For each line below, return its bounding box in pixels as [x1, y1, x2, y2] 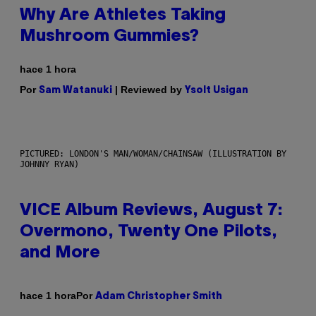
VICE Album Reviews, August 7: [20, 202, 283, 219]
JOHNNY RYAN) [20, 159, 79, 169]
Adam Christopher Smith [95, 291, 222, 301]
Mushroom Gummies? [20, 28, 199, 44]
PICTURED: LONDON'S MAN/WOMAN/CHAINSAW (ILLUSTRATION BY [20, 148, 286, 159]
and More [20, 245, 100, 261]
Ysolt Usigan [185, 85, 248, 95]
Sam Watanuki [39, 85, 112, 95]
